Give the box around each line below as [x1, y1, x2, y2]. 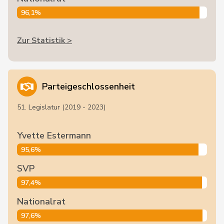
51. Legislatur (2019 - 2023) [17, 102, 105, 112]
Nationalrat [17, 195, 65, 207]
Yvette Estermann [17, 129, 91, 141]
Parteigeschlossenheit [42, 80, 135, 92]
